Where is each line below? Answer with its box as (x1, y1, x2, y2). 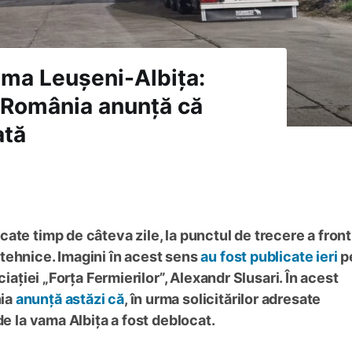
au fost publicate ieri (200, 248, 341, 266)
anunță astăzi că (15, 291, 124, 308)
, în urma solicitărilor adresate (123, 291, 321, 308)
